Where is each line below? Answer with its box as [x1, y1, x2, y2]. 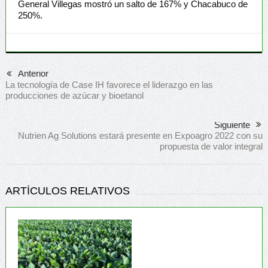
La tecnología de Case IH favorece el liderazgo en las [5, 79, 213, 90]
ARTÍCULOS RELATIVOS [5, 184, 130, 197]
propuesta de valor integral [160, 141, 263, 151]
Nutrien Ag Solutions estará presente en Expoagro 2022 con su [18, 130, 263, 141]
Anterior [17, 68, 48, 78]
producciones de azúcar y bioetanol [5, 90, 144, 100]
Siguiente [214, 119, 251, 130]
